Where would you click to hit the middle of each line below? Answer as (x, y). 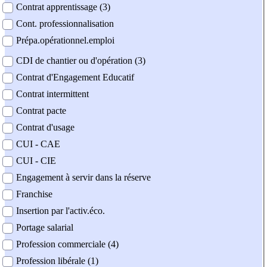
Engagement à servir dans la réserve (83, 178)
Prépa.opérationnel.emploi (65, 41)
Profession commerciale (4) (67, 244)
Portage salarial (45, 228)
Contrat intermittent (52, 94)
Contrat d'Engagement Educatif (75, 77)
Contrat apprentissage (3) (63, 7)
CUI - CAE (38, 144)
